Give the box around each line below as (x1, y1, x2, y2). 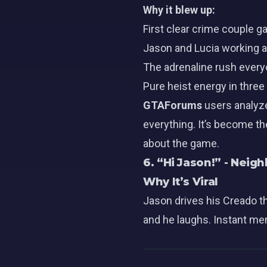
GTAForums (143, 99, 202, 111)
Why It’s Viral (143, 175, 218, 188)
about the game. (143, 137, 219, 150)
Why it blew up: (143, 4, 215, 16)
